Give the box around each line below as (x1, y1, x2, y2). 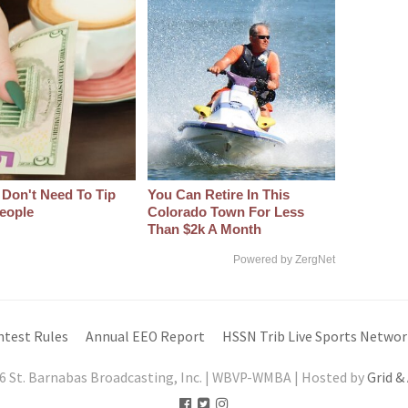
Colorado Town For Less (147, 204, 304, 220)
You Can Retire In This (147, 187, 290, 203)
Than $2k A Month (147, 221, 261, 238)
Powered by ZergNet (233, 253, 335, 267)
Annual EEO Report (86, 327, 205, 345)
